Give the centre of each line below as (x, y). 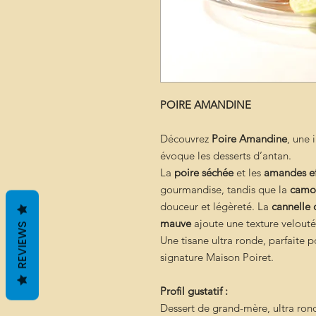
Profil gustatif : (194, 291)
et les (249, 172)
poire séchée (204, 172)
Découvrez (186, 139)
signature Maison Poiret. (217, 257)
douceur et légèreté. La (216, 206)
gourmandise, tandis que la (225, 189)
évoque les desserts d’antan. (226, 156)
